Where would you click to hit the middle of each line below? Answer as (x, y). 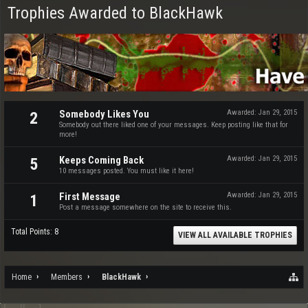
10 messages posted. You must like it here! (126, 171)
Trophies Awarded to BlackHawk (115, 13)
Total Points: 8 (35, 232)
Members (67, 277)
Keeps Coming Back (101, 160)
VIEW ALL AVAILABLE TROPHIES (235, 235)
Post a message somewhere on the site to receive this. (145, 207)
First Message (90, 197)
